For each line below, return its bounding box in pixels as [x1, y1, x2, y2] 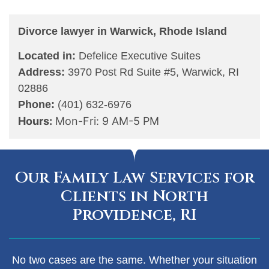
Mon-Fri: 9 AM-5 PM [52, 114, 159, 127]
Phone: [18, 98, 58, 110]
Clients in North [61, 186, 208, 207]
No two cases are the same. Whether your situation [12, 253, 257, 266]
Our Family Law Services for [14, 167, 255, 189]
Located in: [18, 49, 76, 62]
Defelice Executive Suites [76, 49, 201, 62]
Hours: [18, 114, 52, 127]
